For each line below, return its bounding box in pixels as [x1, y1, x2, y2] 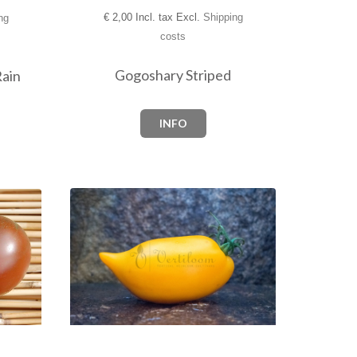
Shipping [202, 10, 243, 23]
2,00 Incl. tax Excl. [108, 10, 203, 23]
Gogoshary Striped [115, 65, 231, 84]
